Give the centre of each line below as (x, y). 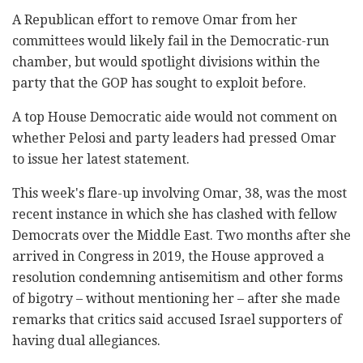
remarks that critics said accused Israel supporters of (177, 320)
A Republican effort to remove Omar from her (155, 20)
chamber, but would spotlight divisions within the (166, 62)
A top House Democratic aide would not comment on (175, 117)
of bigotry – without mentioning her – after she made (176, 299)
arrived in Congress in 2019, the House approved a (168, 257)
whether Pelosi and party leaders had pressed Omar (174, 139)
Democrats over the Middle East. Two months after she (181, 236)
